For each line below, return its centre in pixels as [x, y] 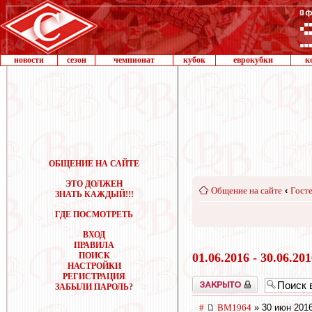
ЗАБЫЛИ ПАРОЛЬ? [94, 287]
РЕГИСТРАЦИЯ [94, 276]
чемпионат [134, 60]
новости [29, 60]
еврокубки [253, 60]
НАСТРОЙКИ [94, 266]
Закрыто [207, 280]
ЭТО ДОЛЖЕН [94, 184]
